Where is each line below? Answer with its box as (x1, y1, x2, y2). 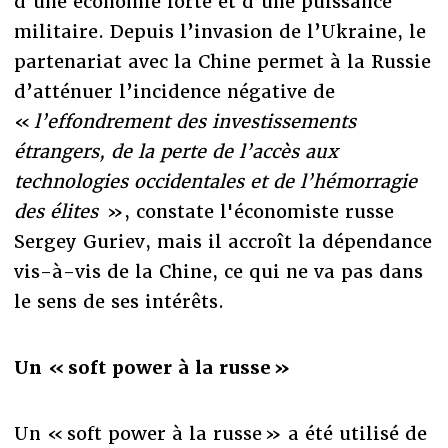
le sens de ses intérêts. (13, 290, 224, 314)
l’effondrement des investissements (33, 110, 356, 134)
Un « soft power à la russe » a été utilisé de (13, 422, 427, 446)
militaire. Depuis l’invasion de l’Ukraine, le (13, 20, 426, 44)
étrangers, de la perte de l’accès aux (13, 140, 338, 164)
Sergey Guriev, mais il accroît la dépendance (13, 230, 432, 254)
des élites (13, 200, 104, 224)
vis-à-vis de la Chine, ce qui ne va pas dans (13, 260, 423, 284)
